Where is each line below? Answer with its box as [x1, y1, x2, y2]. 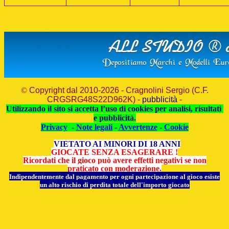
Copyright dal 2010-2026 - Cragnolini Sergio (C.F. [29, 86, 209, 95]
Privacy [40, 123, 67, 131]
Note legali [76, 123, 112, 131]
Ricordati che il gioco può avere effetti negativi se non [22, 156, 207, 165]
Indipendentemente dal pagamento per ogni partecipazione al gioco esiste [9, 173, 220, 180]
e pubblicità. [93, 113, 136, 122]
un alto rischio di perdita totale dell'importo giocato [39, 181, 190, 189]
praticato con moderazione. [67, 164, 162, 173]
